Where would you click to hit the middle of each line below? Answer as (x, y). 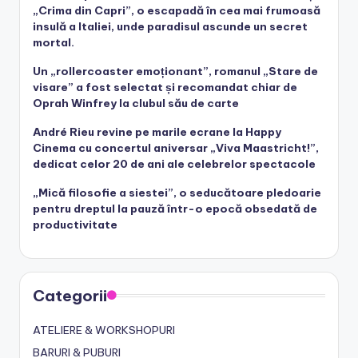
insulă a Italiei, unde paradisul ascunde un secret (170, 26)
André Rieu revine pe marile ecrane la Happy (157, 131)
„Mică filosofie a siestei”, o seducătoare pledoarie (177, 192)
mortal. (54, 42)
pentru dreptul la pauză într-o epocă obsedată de (175, 208)
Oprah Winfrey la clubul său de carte (136, 103)
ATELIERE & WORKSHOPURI (104, 330)
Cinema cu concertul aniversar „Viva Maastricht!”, (176, 147)
